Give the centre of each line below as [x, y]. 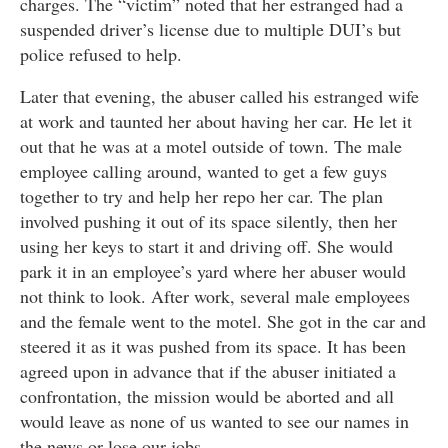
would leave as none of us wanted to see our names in [214, 421]
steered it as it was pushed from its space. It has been [213, 346]
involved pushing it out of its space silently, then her [208, 221]
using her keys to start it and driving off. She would [206, 246]
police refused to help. [101, 54]
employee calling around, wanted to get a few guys [203, 171]
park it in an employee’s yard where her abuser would [213, 271]
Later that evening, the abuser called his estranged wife [219, 96]
